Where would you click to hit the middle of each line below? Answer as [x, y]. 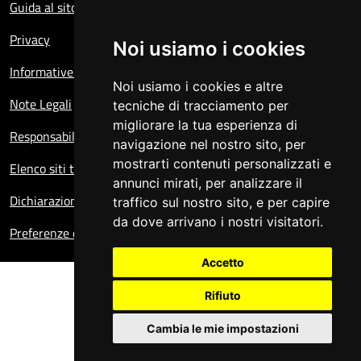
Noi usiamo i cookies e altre [198, 86]
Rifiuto [222, 295]
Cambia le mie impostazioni [222, 328]
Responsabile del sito [67, 136]
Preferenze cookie [58, 233]
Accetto [222, 262]
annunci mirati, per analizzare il [207, 183]
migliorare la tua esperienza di [205, 125]
